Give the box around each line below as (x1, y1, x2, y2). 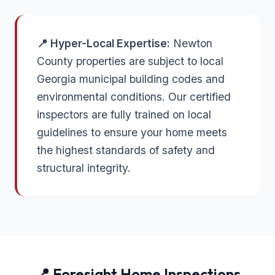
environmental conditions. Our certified (37, 90, 231, 104)
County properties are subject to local (37, 55, 223, 68)
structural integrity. (37, 161, 131, 175)
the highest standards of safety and (37, 144, 215, 157)
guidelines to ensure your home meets (37, 126, 227, 139)
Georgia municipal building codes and (37, 72, 225, 86)
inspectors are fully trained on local (37, 108, 211, 122)
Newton (173, 37, 212, 50)
